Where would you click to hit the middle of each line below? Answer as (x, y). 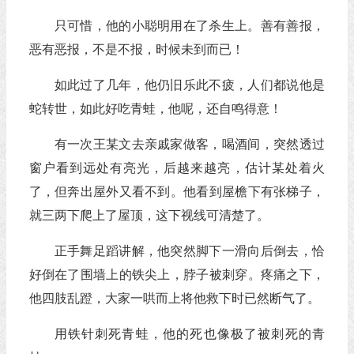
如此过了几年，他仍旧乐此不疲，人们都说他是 (189, 85)
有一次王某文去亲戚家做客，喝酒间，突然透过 (189, 144)
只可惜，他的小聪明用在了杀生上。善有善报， (189, 26)
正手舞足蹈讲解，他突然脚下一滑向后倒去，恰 (189, 251)
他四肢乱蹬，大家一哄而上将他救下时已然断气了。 (174, 298)
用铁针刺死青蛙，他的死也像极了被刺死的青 (189, 334)
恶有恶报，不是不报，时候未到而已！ (136, 49)
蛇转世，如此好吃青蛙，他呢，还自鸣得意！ (155, 109)
